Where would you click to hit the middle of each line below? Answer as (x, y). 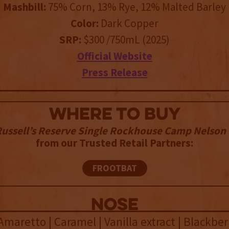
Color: (86, 24)
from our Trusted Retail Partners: (114, 143)
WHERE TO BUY (114, 116)
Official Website (114, 56)
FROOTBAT (114, 168)
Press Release (114, 73)
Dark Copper (130, 24)
